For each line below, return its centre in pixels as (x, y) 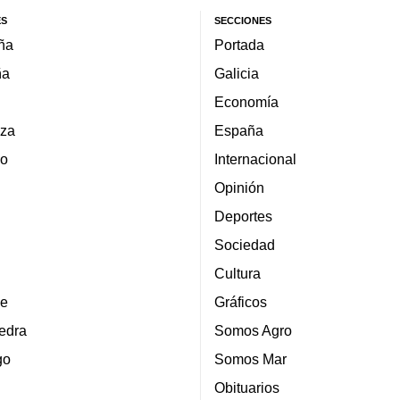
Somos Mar (250, 358)
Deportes (243, 216)
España (239, 130)
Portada (239, 44)
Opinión (239, 187)
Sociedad (245, 244)
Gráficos (241, 301)
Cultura (237, 273)
